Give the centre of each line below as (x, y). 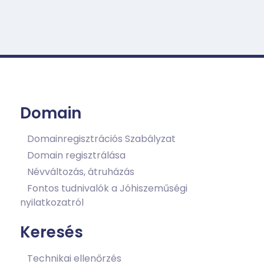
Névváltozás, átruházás (81, 172)
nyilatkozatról (52, 203)
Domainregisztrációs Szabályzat (101, 139)
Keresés (52, 232)
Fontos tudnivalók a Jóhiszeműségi (107, 189)
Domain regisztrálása (76, 156)
